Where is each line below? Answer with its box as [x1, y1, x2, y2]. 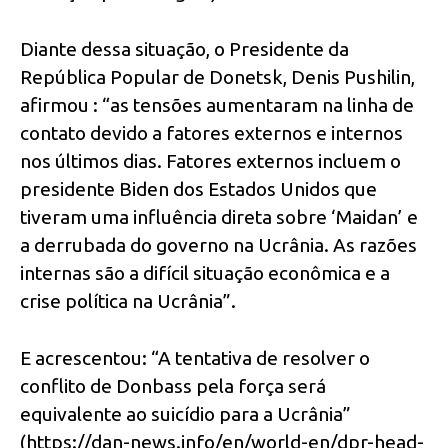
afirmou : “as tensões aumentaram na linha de [20, 94, 414, 117]
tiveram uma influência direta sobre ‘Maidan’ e [20, 206, 418, 229]
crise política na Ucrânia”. [20, 290, 236, 313]
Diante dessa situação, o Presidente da [20, 38, 349, 61]
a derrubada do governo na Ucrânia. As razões [20, 234, 417, 257]
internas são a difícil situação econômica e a [20, 262, 390, 285]
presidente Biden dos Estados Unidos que [20, 178, 377, 201]
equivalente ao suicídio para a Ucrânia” [20, 402, 351, 425]
